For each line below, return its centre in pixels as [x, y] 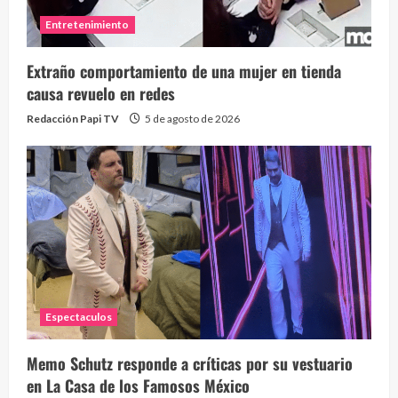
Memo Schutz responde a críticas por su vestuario [190, 364]
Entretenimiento [88, 24]
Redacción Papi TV [73, 118]
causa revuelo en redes [101, 93]
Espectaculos [79, 317]
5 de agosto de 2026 [191, 118]
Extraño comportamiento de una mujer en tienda [184, 71]
